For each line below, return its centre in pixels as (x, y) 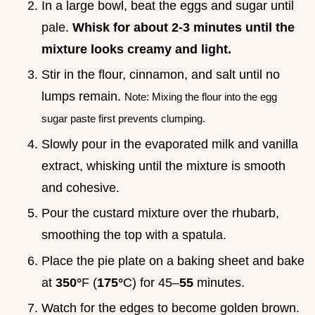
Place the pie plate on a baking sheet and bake (173, 261)
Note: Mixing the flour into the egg (201, 97)
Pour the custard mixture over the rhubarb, (160, 213)
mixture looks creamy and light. (136, 49)
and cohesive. (81, 187)
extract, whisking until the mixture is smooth (163, 166)
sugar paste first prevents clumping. (123, 119)
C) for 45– (151, 282)
